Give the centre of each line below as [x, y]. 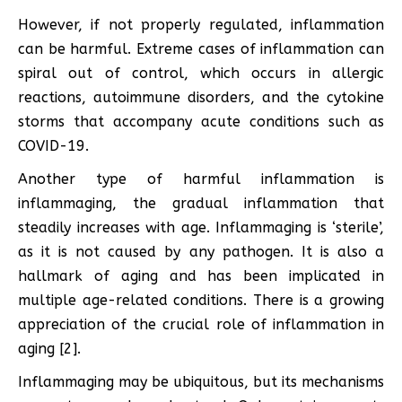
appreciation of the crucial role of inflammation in [201, 324]
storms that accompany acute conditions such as [201, 121]
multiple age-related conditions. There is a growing [201, 300]
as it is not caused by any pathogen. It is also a [201, 251]
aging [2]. [49, 348]
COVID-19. [53, 145]
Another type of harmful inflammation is [201, 179]
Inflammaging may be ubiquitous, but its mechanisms [201, 381]
